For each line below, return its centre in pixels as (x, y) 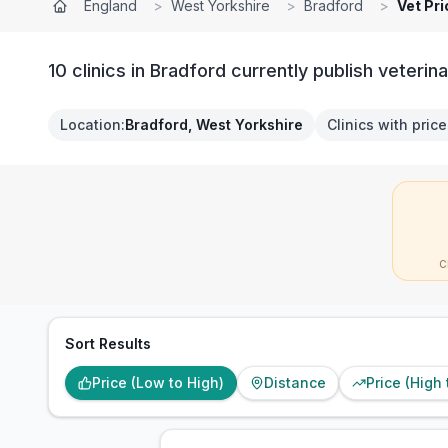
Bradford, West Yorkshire (214, 124)
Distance (295, 382)
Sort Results (108, 343)
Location (90, 124)
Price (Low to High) (158, 382)
